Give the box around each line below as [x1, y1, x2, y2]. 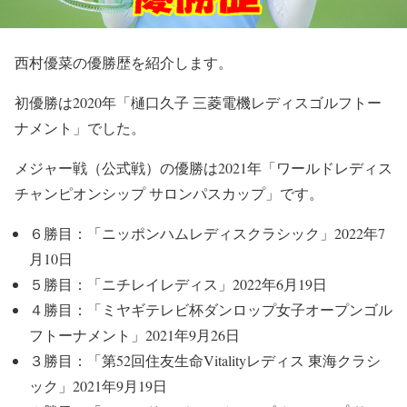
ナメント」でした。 [15, 118, 145, 137]
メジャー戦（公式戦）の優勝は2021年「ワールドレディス [15, 158, 392, 177]
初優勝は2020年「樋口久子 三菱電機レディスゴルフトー [15, 93, 382, 112]
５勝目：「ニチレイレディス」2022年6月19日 [29, 274, 327, 293]
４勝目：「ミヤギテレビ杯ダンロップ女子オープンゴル [29, 300, 392, 319]
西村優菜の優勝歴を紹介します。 [15, 53, 233, 72]
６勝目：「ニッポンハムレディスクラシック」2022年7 [29, 223, 385, 243]
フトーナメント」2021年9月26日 [29, 325, 240, 344]
